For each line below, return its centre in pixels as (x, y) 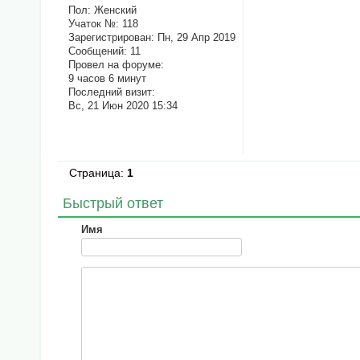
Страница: (98, 172)
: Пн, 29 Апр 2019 (193, 38)
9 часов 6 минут (107, 79)
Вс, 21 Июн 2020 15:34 (123, 106)
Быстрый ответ (113, 203)
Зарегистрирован (109, 38)
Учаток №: (93, 24)
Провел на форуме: (116, 65)
